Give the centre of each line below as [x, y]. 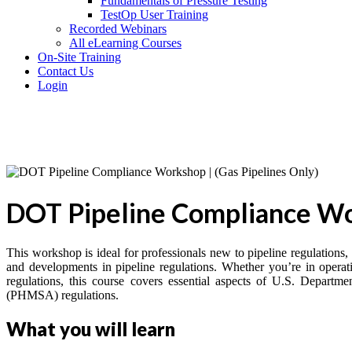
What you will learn [91, 329]
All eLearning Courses [125, 42]
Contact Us [66, 71]
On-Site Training [79, 57]
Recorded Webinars [118, 28]
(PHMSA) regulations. [62, 295]
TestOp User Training [154, 14]
